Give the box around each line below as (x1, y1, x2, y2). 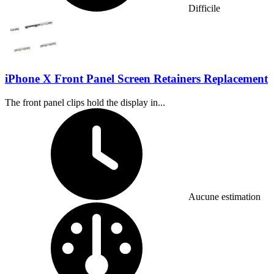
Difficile (188, 3, 220, 14)
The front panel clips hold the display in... (5, 97, 165, 108)
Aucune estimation (188, 191, 261, 202)
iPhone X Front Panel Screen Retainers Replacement (5, 72, 268, 86)
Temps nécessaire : (188, 107, 260, 118)
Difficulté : (188, 201, 229, 212)
